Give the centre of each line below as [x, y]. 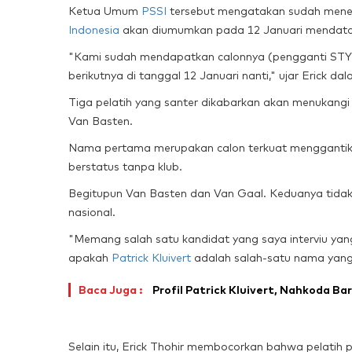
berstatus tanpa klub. [125, 166]
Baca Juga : [110, 290]
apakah [90, 257]
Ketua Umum [105, 11]
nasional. [92, 212]
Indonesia [94, 29]
